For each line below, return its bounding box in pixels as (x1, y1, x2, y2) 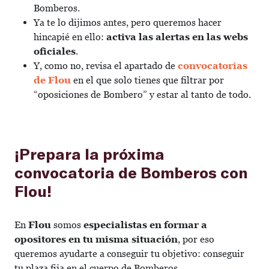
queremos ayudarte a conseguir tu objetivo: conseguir (14, 248, 244, 259)
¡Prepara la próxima (14, 144, 165, 163)
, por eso (178, 234, 214, 245)
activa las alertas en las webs (106, 31, 248, 43)
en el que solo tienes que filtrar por (71, 74, 224, 86)
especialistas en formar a (81, 219, 207, 231)
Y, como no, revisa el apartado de (34, 60, 178, 71)
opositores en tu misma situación (14, 234, 178, 245)
